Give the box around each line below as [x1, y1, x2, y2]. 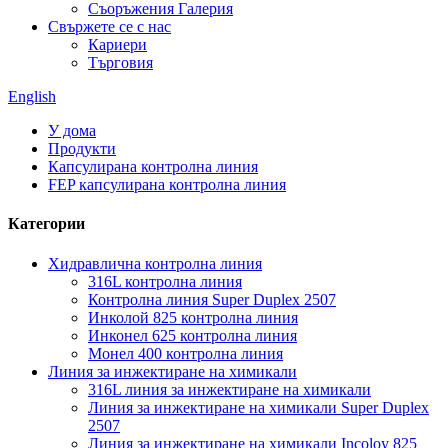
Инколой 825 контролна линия [88, 308, 298, 326]
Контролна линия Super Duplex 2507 [88, 290, 336, 308]
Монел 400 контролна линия [88, 344, 283, 362]
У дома [48, 122, 96, 139]
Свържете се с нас [48, 18, 171, 35]
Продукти [48, 140, 116, 157]
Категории [8, 215, 85, 233]
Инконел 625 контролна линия [88, 326, 297, 344]
